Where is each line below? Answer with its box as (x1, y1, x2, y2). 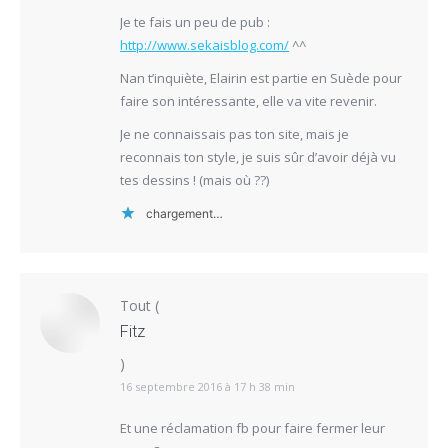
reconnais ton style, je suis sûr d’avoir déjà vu (120, 147, 396, 166)
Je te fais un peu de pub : (120, 12, 270, 31)
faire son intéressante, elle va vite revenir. (120, 91, 377, 110)
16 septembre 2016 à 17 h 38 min (120, 378, 295, 394)
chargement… (146, 205, 223, 221)
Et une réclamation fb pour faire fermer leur (120, 418, 385, 437)
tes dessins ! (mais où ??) (120, 170, 269, 189)
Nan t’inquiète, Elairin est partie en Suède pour (120, 68, 402, 87)
